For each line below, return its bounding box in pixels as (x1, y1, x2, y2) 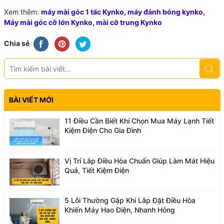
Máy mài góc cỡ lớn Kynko (3, 18, 92, 27)
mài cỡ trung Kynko (94, 18, 162, 27)
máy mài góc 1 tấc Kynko (40, 7, 124, 16)
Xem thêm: (3, 7, 41, 16)
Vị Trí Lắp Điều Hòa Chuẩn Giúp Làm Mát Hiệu (64, 156, 214, 165)
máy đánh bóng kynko (127, 7, 203, 16)
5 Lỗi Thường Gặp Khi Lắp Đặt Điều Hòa (64, 196, 195, 205)
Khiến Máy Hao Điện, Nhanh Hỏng (64, 205, 175, 214)
